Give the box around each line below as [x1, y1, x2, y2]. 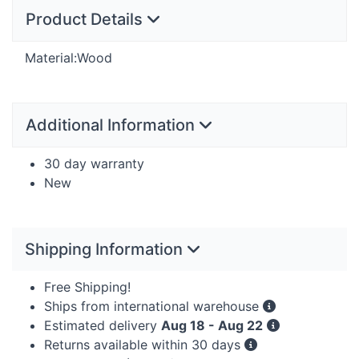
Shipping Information [25, 239, 187, 259]
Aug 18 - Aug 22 [161, 317, 263, 333]
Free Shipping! [44, 278, 131, 295]
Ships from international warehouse [44, 297, 263, 314]
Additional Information [26, 115, 199, 135]
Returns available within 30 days [44, 336, 244, 353]
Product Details [26, 9, 147, 29]
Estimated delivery [44, 317, 161, 333]
